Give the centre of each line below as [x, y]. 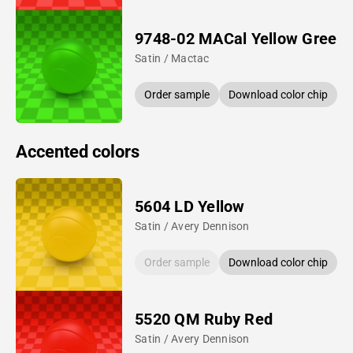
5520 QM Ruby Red [204, 319]
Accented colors [78, 151]
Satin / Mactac [172, 58]
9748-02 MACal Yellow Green [240, 38]
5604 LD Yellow [190, 206]
